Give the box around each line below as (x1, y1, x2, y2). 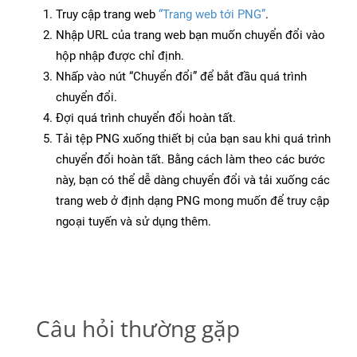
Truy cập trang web (56, 7, 159, 22)
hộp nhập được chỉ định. (56, 49, 184, 64)
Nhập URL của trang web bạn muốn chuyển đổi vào (56, 28, 325, 43)
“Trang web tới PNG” (159, 7, 265, 22)
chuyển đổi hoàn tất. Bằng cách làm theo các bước (56, 152, 325, 167)
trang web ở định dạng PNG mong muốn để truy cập (56, 194, 329, 209)
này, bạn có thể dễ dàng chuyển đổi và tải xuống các (56, 173, 330, 188)
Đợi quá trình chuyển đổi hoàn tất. (56, 111, 236, 126)
